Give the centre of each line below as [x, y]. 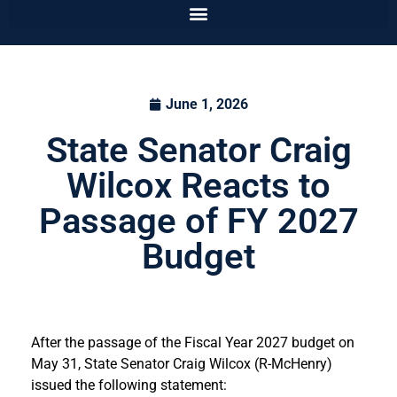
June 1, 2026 [207, 105]
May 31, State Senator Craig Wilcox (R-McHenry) [182, 364]
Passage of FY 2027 [198, 222]
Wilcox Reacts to [198, 186]
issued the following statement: [131, 385]
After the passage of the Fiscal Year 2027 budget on [193, 343]
